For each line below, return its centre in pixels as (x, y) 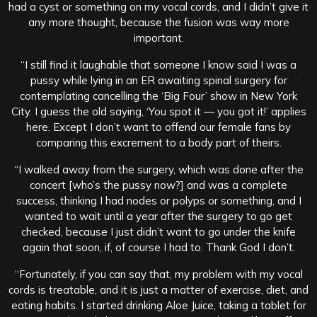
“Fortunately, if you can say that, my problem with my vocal (158, 275)
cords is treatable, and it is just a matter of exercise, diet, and (158, 290)
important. (158, 38)
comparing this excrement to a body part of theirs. (158, 143)
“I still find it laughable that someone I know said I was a (158, 65)
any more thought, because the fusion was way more (158, 23)
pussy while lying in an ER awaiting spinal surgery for (158, 81)
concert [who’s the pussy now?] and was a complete (158, 185)
